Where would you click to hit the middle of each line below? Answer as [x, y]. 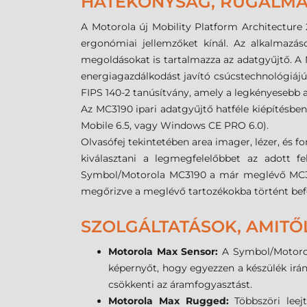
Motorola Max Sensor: [165, 252]
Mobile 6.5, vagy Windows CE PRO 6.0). [175, 126]
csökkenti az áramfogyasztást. [180, 285]
